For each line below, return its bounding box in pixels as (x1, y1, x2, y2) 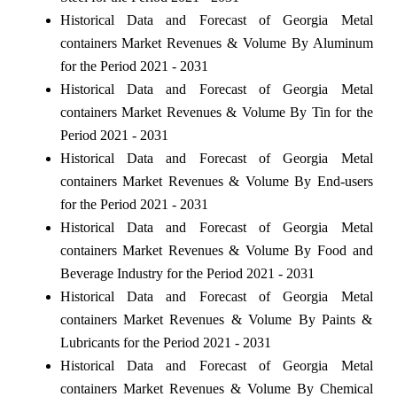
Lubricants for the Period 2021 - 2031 (59, 334, 271, 350)
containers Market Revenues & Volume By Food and (59, 242, 373, 258)
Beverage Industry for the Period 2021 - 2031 (59, 265, 315, 281)
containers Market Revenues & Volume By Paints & (59, 311, 373, 327)
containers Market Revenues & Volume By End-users (59, 173, 373, 189)
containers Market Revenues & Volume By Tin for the (59, 104, 373, 120)
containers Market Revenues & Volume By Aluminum (59, 35, 373, 51)
